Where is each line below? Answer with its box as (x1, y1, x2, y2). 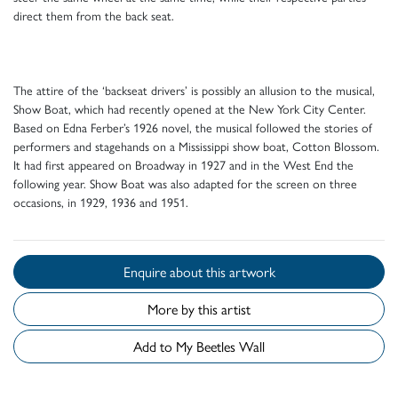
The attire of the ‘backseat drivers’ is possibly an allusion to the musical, (13, 80, 375, 99)
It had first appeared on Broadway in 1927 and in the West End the (13, 155, 354, 173)
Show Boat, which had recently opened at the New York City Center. (13, 99, 366, 117)
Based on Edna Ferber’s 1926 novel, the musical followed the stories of (13, 117, 372, 136)
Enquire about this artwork (205, 260, 275, 282)
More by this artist (147, 298, 251, 319)
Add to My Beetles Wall (196, 335, 265, 356)
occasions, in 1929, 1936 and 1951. (13, 192, 188, 211)
